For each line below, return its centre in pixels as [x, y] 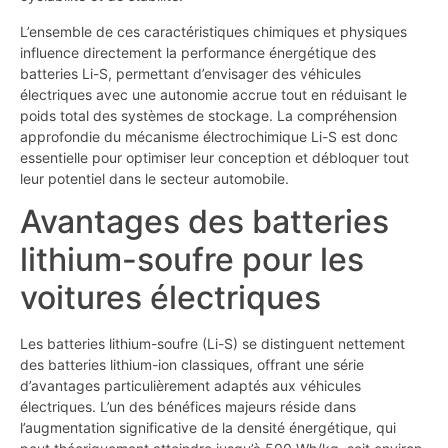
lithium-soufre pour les [192, 259]
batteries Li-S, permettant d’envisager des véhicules [190, 73]
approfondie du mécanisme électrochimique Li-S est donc [209, 136]
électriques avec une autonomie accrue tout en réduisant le [213, 94]
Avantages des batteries [204, 221]
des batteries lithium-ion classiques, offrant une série [192, 364]
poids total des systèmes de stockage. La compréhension [208, 115]
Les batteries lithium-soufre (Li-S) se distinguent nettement [212, 343]
